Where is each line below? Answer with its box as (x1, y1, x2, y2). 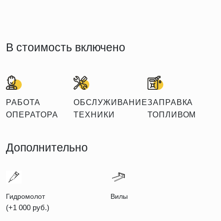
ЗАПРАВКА (147, 98, 193, 107)
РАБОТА (6, 98, 40, 107)
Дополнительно (6, 141, 88, 154)
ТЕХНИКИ (74, 110, 115, 119)
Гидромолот (6, 192, 45, 200)
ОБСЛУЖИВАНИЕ (74, 98, 147, 107)
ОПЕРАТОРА (6, 110, 58, 119)
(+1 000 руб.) (6, 203, 49, 212)
